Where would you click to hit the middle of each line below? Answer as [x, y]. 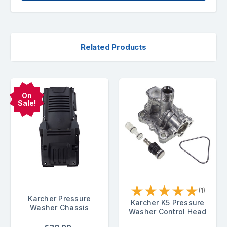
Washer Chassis [60, 207]
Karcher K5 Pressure [167, 202]
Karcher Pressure [60, 198]
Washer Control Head [167, 211]
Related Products [113, 47]
